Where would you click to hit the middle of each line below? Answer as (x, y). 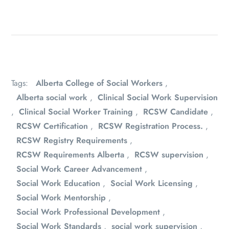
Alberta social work (52, 97)
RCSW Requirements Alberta (70, 154)
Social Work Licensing (152, 183)
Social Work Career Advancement (79, 169)
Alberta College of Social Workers (99, 83)
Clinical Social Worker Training (76, 111)
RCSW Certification (52, 126)
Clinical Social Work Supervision (158, 97)
